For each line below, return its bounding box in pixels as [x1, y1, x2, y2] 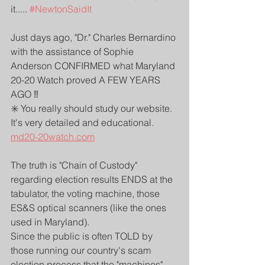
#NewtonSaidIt [30, 3, 92, 15]
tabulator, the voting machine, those [11, 188, 162, 199]
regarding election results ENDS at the [11, 173, 175, 185]
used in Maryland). [11, 216, 92, 228]
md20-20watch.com [11, 131, 95, 143]
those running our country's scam [11, 244, 153, 256]
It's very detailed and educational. [11, 117, 154, 128]
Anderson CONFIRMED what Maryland [11, 60, 177, 72]
